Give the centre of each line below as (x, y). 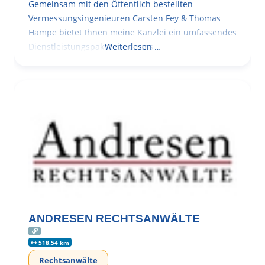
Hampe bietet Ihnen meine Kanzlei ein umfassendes (132, 32)
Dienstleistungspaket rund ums (91, 46)
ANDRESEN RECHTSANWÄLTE (114, 218)
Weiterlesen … (132, 46)
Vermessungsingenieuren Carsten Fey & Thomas (125, 18)
